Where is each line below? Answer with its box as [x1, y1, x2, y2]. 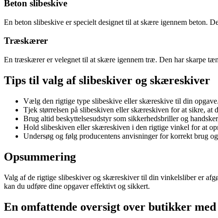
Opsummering [4, 150, 76, 163]
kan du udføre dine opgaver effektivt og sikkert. [4, 182, 150, 190]
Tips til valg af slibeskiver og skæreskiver [4, 74, 210, 87]
